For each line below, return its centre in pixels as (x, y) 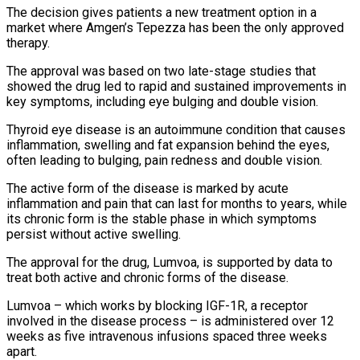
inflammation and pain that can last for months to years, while (177, 203)
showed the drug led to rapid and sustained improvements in (176, 86)
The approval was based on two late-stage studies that (161, 71)
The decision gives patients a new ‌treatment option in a (162, 12)
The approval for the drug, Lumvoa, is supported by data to (170, 262)
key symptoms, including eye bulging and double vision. (162, 101)
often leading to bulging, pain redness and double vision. (164, 160)
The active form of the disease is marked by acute (147, 188)
